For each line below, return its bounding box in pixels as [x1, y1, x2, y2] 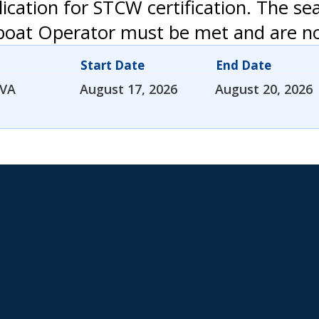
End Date [216, 57, 271, 74]
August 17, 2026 [80, 80, 177, 98]
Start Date [80, 57, 145, 74]
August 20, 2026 [215, 80, 313, 98]
